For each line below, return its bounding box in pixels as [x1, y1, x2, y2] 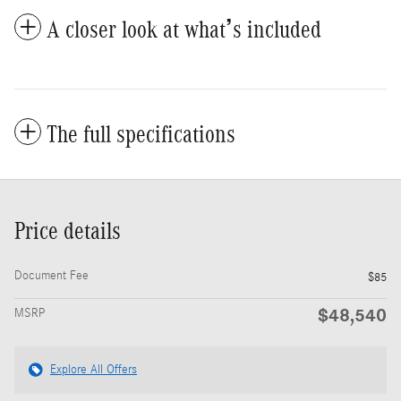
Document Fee [14, 268, 89, 283]
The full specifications [47, 120, 235, 148]
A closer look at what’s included [47, 15, 321, 43]
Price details [14, 217, 121, 244]
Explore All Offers [50, 362, 137, 377]
